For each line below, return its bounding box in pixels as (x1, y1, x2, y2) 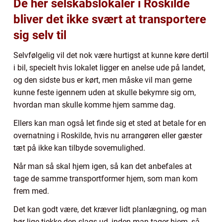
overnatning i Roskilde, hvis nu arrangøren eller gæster (13, 131, 202, 141)
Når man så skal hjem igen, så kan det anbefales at (13, 162, 192, 171)
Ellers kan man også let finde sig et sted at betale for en (13, 118, 206, 128)
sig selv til (13, 28, 66, 43)
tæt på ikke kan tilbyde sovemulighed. (13, 143, 145, 153)
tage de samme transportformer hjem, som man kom (13, 174, 198, 184)
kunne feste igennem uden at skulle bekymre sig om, (13, 88, 196, 98)
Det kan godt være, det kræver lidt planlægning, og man (13, 205, 207, 215)
